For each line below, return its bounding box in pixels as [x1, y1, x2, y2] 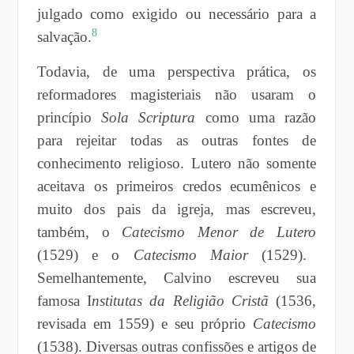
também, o [36, 223, 122, 240]
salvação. [36, 28, 92, 45]
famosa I [36, 292, 92, 309]
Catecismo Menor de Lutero [122, 223, 317, 240]
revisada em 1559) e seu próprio [36, 314, 254, 332]
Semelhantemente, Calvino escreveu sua [36, 269, 317, 286]
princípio [36, 108, 102, 126]
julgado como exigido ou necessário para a [36, 5, 317, 22]
